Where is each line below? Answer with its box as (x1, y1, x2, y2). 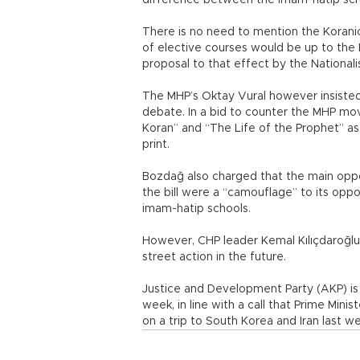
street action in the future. (142, 252, 286, 263)
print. (142, 139, 170, 150)
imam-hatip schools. (142, 203, 251, 215)
